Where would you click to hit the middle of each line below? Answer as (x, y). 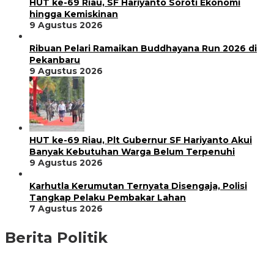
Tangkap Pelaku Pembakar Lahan (108, 198)
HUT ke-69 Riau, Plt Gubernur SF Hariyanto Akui (141, 140)
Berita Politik (56, 238)
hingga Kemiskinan (74, 14)
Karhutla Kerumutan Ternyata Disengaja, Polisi (138, 186)
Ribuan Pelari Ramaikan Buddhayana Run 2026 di (143, 49)
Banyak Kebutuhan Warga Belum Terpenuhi (132, 152)
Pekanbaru (55, 60)
